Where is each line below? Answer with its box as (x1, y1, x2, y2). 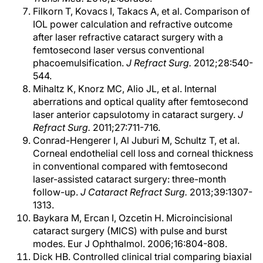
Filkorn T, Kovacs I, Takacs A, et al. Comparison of (33, 5, 250, 17)
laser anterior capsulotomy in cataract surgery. (33, 109, 238, 120)
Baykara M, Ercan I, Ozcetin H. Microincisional (33, 212, 232, 224)
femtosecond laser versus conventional (33, 44, 204, 56)
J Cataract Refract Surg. (80, 186, 190, 198)
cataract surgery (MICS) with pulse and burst (33, 225, 227, 237)
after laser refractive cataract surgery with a (33, 31, 223, 43)
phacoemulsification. (33, 57, 126, 69)
